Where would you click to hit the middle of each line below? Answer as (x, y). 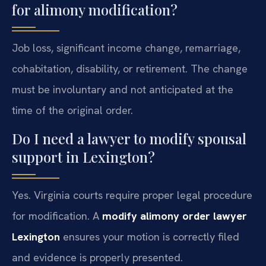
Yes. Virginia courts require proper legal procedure (132, 195)
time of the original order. (72, 110)
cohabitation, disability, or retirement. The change (130, 69)
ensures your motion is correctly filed (150, 236)
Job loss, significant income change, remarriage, (126, 48)
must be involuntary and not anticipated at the (123, 90)
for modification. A (57, 216)
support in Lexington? (83, 156)
